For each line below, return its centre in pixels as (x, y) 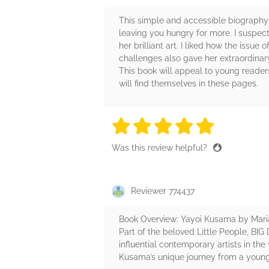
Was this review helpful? (161, 148)
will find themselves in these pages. (189, 84)
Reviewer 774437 (163, 191)
